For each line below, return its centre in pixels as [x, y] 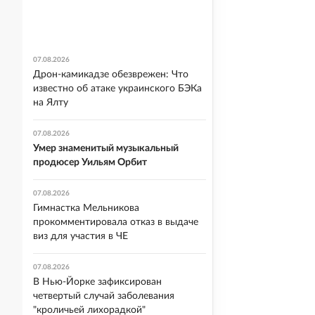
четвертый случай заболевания [104, 296]
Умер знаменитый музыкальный [106, 148]
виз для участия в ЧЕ [81, 236]
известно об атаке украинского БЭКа [117, 89]
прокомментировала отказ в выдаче [116, 222]
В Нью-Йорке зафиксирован [97, 282]
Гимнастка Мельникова [86, 208]
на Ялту [51, 103]
